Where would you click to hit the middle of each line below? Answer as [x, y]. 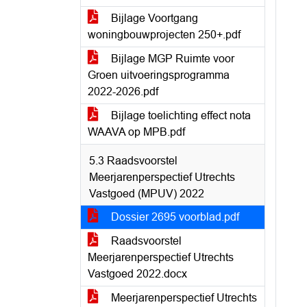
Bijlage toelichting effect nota [180, 115]
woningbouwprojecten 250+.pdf [164, 35]
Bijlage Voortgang [153, 18]
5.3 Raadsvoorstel [133, 161]
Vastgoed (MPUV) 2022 [147, 194]
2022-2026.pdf [123, 91]
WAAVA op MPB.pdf [136, 132]
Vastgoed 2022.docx [137, 274]
